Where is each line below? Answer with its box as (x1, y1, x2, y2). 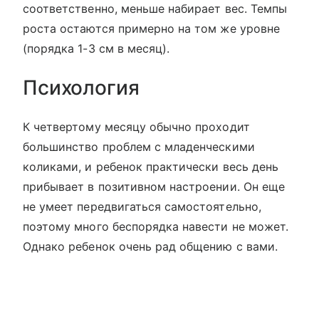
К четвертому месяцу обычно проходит (23, 120, 250, 135)
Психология (23, 75, 140, 100)
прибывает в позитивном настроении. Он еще (23, 179, 285, 194)
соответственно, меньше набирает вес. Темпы (23, 1, 288, 16)
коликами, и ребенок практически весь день (23, 159, 278, 174)
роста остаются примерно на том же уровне (23, 21, 280, 36)
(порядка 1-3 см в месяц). (23, 41, 170, 56)
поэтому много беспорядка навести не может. (23, 219, 289, 234)
